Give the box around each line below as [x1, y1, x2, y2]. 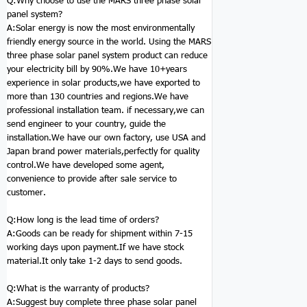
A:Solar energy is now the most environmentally [7, 22, 195, 34]
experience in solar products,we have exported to [7, 77, 200, 88]
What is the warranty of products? [16, 282, 149, 294]
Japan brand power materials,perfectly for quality [7, 145, 199, 157]
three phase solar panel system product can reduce [7, 49, 208, 61]
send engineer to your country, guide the [7, 118, 166, 130]
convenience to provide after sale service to [7, 173, 177, 184]
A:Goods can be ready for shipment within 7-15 [7, 228, 193, 239]
